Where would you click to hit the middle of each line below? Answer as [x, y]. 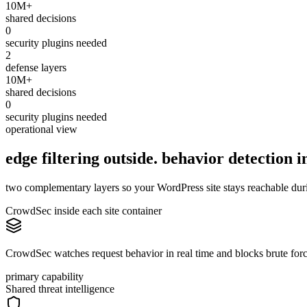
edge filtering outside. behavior [115, 159]
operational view [41, 130]
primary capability [45, 277]
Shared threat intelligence [60, 289]
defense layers [36, 68]
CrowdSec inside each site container [84, 211]
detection [260, 159]
